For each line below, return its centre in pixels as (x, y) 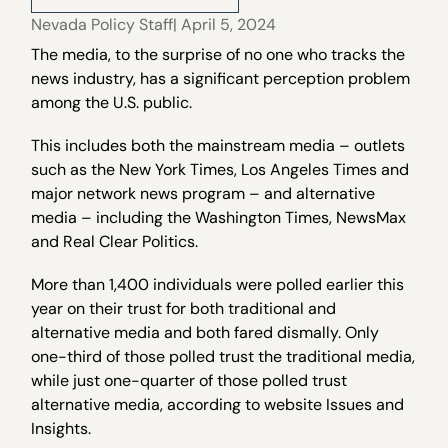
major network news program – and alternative (203, 194)
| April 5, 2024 (225, 24)
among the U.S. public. (112, 102)
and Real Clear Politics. (115, 242)
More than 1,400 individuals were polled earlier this (218, 285)
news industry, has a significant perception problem (221, 78)
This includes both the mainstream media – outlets (218, 146)
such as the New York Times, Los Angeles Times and (220, 170)
